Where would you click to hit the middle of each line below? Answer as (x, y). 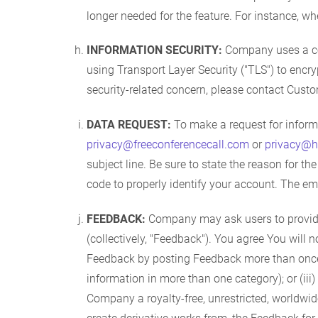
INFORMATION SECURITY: (154, 50)
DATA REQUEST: (129, 125)
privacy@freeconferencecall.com (168, 145)
